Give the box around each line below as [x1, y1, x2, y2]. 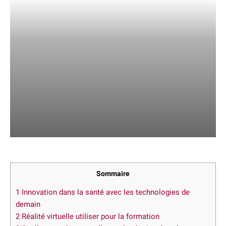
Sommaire [96, 169, 130, 178]
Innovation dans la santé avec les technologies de [20, 188, 190, 197]
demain [16, 200, 40, 209]
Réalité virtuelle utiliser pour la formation [20, 212, 159, 221]
